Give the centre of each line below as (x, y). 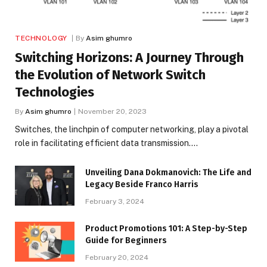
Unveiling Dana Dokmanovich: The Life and (168, 172)
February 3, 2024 (115, 201)
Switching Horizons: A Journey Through (129, 57)
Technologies (55, 92)
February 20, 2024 (117, 257)
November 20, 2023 (112, 111)
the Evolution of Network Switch (110, 74)
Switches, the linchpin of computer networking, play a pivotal (132, 129)
